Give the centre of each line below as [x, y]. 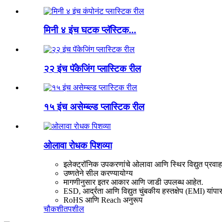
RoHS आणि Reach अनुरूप [103, 200]
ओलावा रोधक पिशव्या [78, 145]
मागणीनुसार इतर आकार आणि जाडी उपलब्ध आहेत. [133, 182]
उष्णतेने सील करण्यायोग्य [98, 173]
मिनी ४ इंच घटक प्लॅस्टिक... [90, 30]
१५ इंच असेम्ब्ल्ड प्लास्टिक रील [94, 107]
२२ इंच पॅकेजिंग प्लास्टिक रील [92, 68]
